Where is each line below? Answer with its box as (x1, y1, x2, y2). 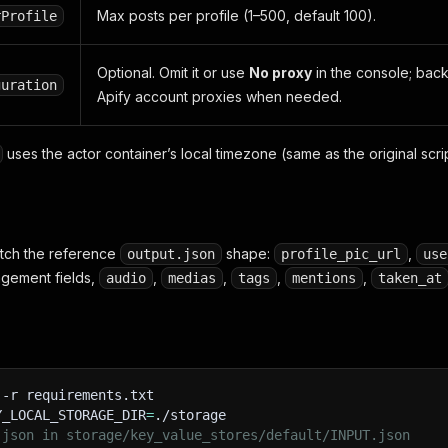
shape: (222, 245, 274, 262)
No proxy (249, 64, 312, 81)
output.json (127, 246, 215, 262)
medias (168, 270, 216, 286)
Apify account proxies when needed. (97, 88, 342, 105)
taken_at (378, 270, 442, 286)
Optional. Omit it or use (97, 64, 249, 81)
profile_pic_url (281, 246, 401, 262)
